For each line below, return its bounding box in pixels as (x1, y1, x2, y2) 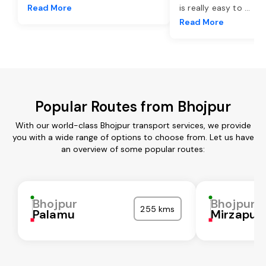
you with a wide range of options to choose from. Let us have (12, 131, 254, 142)
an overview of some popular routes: (61, 143, 205, 154)
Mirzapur (211, 206, 262, 222)
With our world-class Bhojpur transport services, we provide (15, 119, 251, 131)
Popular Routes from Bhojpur (35, 97, 231, 116)
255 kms (140, 203, 175, 214)
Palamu (33, 206, 75, 222)
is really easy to (179, 2, 245, 13)
